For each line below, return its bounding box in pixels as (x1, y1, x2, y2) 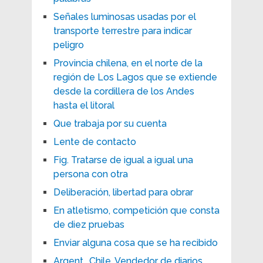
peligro (53, 39, 84, 50)
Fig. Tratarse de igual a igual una (53, 154, 193, 166)
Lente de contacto (53, 136, 136, 147)
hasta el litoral (53, 99, 114, 111)
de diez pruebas (53, 218, 124, 230)
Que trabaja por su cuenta (53, 117, 167, 129)
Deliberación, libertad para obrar (53, 186, 193, 198)
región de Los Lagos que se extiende (53, 71, 217, 83)
